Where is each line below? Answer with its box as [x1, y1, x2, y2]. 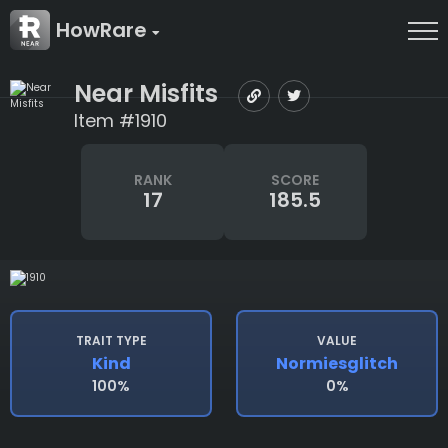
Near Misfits [74, 76, 218, 110]
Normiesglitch [276, 352, 398, 376]
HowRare [56, 16, 152, 44]
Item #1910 [74, 108, 167, 133]
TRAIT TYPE [75, 332, 147, 350]
